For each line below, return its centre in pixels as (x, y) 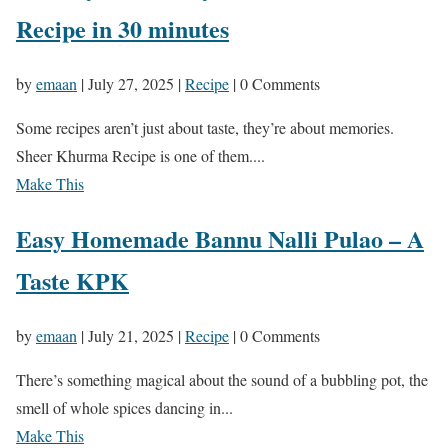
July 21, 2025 (131, 335)
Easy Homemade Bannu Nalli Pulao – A (220, 238)
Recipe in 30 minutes (122, 28)
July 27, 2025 (131, 83)
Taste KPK (72, 280)
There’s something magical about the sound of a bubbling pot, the (222, 379)
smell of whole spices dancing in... (124, 407)
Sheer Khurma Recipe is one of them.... (140, 155)
